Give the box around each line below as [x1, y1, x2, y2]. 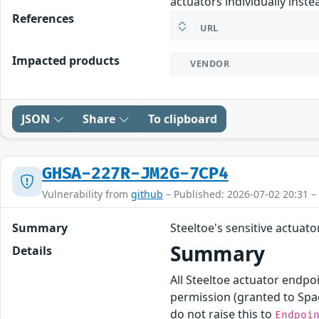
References [12, 10, 74, 26]
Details [12, 242, 52, 258]
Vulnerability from [42, 187, 131, 201]
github [131, 187, 163, 201]
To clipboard [148, 110, 217, 127]
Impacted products [12, 52, 120, 68]
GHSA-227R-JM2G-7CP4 [42, 163, 229, 184]
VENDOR [190, 57, 230, 70]
